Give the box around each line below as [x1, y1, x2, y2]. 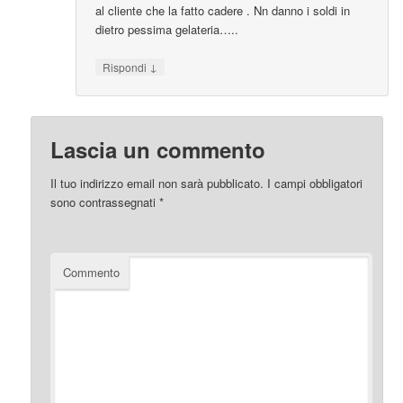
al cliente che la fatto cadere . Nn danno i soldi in [95, 2, 351, 20]
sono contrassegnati [50, 193, 160, 210]
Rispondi [103, 59, 150, 76]
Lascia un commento [50, 133, 266, 165]
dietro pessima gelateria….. [95, 21, 239, 39]
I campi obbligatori [264, 174, 363, 192]
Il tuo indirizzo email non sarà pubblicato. [50, 174, 264, 192]
